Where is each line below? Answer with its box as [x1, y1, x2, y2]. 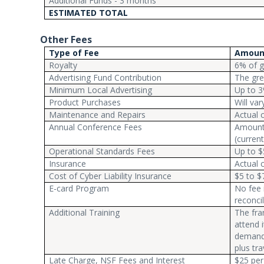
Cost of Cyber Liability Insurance [49, 170, 172, 181]
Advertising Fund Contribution [49, 72, 162, 83]
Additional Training [49, 207, 120, 218]
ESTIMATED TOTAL [49, 7, 128, 18]
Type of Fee [49, 47, 100, 58]
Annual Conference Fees [49, 121, 143, 133]
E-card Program [49, 183, 110, 194]
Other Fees [40, 33, 92, 46]
